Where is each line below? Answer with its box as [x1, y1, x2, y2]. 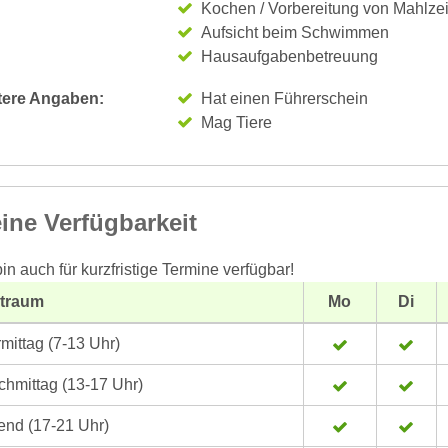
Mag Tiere [200, 114, 272, 131]
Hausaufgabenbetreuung [200, 48, 378, 65]
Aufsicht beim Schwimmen [200, 24, 389, 41]
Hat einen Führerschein [200, 90, 368, 107]
